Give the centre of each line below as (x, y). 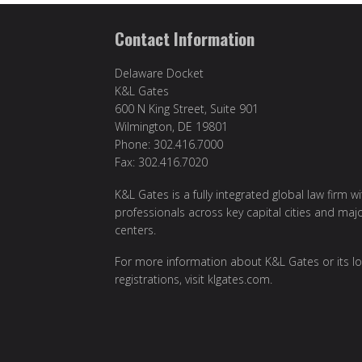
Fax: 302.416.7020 (161, 162)
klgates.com (239, 280)
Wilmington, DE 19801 (171, 127)
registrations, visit (161, 280)
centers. (135, 229)
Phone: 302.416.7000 (169, 145)
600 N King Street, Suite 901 (187, 109)
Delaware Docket (159, 74)
